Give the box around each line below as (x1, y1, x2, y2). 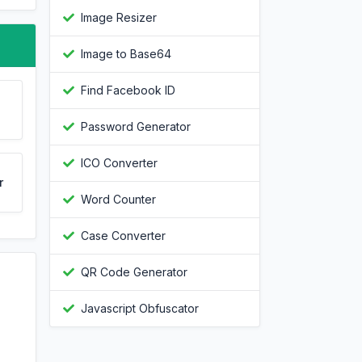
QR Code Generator (81, 265, 187, 279)
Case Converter (81, 229, 166, 242)
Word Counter (81, 192, 156, 206)
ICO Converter (81, 156, 158, 170)
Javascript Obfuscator (81, 301, 199, 315)
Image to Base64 (81, 47, 171, 61)
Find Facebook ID (81, 83, 175, 97)
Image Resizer (81, 11, 157, 24)
